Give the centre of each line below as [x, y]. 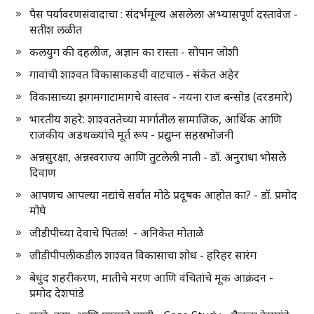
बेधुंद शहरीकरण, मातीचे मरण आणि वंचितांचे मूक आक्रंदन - [152, 278]
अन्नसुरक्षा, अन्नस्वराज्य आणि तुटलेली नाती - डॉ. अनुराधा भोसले [158, 157]
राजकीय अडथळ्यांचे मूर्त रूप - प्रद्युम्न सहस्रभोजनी [132, 135]
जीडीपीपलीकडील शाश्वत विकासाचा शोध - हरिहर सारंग [143, 255]
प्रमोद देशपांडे [57, 293]
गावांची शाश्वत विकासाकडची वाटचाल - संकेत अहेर [135, 75]
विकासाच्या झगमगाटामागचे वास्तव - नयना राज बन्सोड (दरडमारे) [161, 97]
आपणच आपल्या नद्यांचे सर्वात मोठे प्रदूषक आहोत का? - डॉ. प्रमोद [164, 195]
